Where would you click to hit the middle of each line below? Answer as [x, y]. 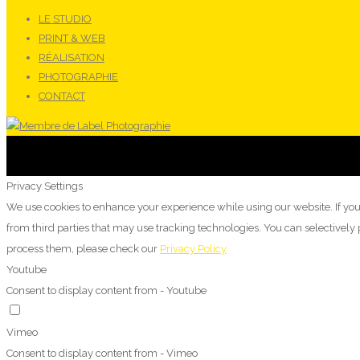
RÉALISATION [72, 58]
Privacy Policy [193, 249]
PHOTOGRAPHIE [78, 77]
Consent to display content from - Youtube [106, 291]
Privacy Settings [45, 186]
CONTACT [62, 96]
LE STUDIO [65, 19]
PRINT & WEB [72, 39]
